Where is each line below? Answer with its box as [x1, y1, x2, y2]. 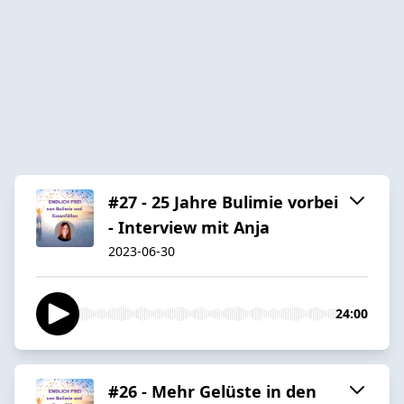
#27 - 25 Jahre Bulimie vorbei [108, 190, 338, 213]
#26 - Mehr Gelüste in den [108, 380, 317, 402]
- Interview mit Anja [108, 216, 270, 238]
